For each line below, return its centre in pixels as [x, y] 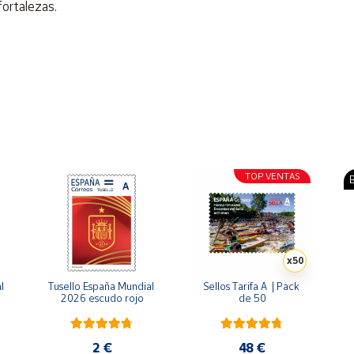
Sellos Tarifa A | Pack [251, 286]
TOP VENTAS [272, 176]
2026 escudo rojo [102, 298]
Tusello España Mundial [101, 286]
